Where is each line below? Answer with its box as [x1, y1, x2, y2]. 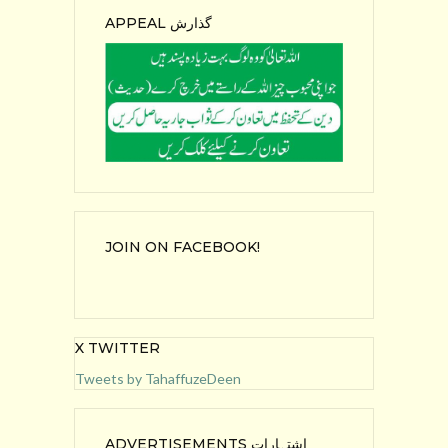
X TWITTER [75, 338, 160, 357]
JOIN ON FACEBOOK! [105, 237, 260, 256]
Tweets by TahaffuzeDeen [75, 369, 241, 387]
